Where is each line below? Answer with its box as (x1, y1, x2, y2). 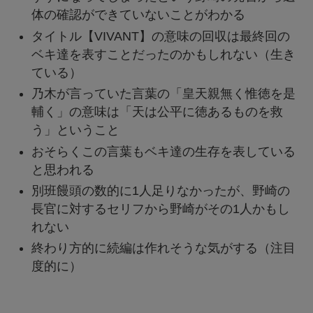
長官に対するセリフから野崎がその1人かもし (31, 201, 290, 216)
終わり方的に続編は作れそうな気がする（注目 (31, 241, 296, 256)
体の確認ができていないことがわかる (31, 8, 245, 22)
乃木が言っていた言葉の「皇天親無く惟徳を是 (31, 87, 296, 101)
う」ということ (31, 123, 119, 138)
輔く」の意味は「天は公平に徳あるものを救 (31, 105, 283, 119)
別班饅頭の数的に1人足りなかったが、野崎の (31, 183, 290, 198)
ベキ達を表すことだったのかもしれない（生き (31, 47, 296, 61)
